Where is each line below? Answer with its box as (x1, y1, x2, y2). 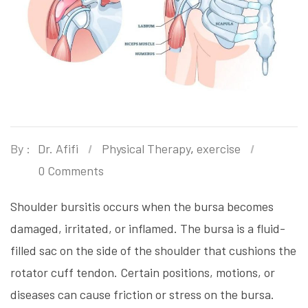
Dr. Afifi (38, 140, 78, 156)
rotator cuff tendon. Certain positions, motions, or (10, 264, 275, 280)
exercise (197, 140, 241, 156)
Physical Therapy (102, 140, 190, 156)
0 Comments (38, 162, 104, 178)
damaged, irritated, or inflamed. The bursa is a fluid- (10, 220, 285, 236)
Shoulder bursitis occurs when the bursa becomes (10, 198, 274, 214)
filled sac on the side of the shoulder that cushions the (10, 242, 296, 258)
